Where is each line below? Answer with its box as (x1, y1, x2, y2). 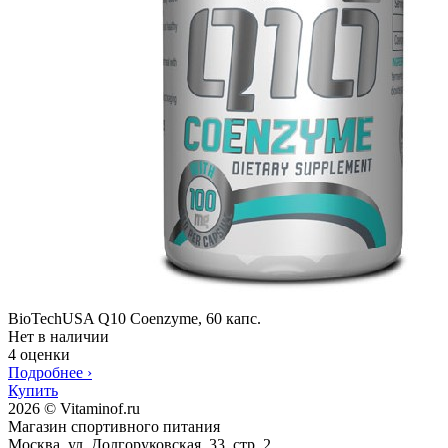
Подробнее (8, 363, 87, 381)
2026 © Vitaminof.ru (8, 399, 140, 417)
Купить (8, 381, 58, 399)
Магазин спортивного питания (8, 417, 220, 435)
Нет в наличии (8, 327, 109, 345)
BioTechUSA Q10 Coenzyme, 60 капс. (8, 309, 261, 327)
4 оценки (8, 345, 70, 363)
